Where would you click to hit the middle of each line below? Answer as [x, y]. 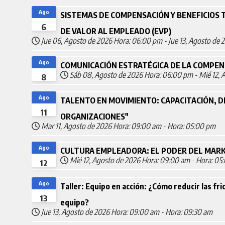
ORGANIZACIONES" [94, 117]
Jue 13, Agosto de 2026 [75, 212]
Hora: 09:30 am [189, 212]
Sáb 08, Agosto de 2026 [106, 75]
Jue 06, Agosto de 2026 [76, 40]
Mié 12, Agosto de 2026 [105, 160]
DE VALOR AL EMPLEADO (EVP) [116, 31]
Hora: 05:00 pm [191, 126]
